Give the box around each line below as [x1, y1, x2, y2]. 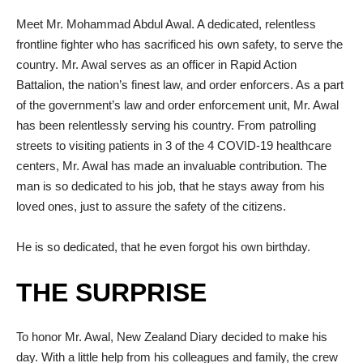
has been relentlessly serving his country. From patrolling [16, 117, 316, 132]
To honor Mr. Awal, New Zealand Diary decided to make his [16, 329, 327, 344]
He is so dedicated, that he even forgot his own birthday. [16, 239, 310, 254]
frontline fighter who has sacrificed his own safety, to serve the [16, 36, 343, 51]
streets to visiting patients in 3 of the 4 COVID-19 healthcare [16, 138, 331, 152]
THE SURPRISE [16, 277, 207, 307]
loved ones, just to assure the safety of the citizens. [16, 199, 286, 213]
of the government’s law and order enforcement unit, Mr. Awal [16, 97, 339, 112]
